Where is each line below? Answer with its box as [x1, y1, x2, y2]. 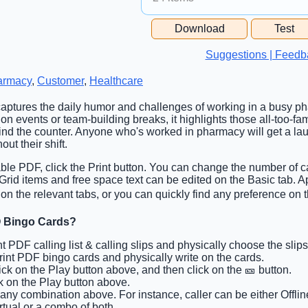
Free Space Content [153, 47, 256, 60]
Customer [37, 74, 84, 87]
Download [174, 22, 225, 34]
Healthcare [89, 74, 143, 87]
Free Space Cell [153, 16, 234, 29]
